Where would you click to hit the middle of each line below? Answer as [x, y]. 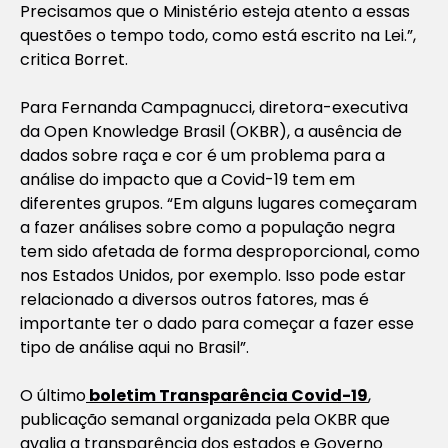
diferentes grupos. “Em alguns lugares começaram [218, 203]
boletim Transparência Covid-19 [227, 395]
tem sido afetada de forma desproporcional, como [220, 251]
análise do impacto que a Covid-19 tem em [187, 179]
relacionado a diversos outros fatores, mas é [194, 299]
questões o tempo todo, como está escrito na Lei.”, [218, 35]
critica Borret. [74, 59]
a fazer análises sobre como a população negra [207, 227]
